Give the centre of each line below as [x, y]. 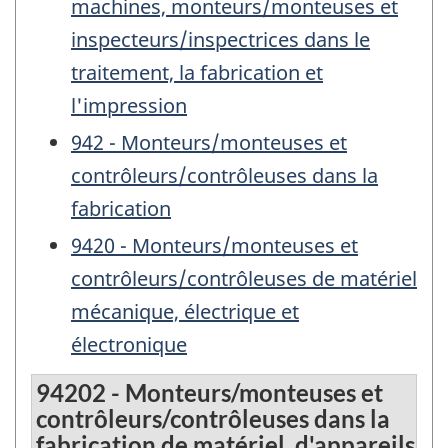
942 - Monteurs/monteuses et [209, 142]
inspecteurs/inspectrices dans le [220, 39]
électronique [129, 344]
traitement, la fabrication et [197, 72]
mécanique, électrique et [185, 311]
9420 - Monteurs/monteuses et [214, 245]
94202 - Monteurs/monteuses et [209, 393]
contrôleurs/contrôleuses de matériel [244, 278]
